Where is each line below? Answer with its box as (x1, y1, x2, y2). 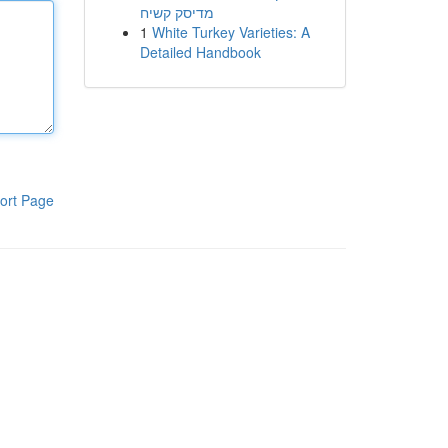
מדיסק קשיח (139, 2, 214, 22)
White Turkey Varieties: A (151, 22, 310, 42)
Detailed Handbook (139, 42, 261, 62)
